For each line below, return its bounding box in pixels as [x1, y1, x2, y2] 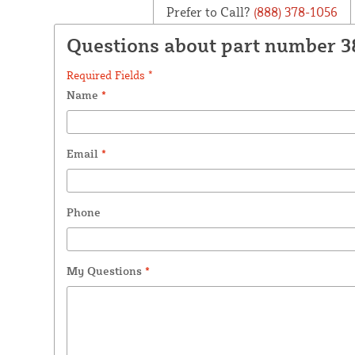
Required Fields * [66, 67, 153, 82]
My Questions [66, 263, 145, 277]
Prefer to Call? [166, 3, 250, 20]
